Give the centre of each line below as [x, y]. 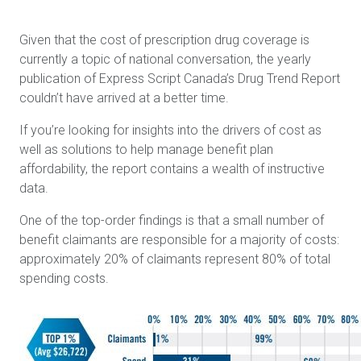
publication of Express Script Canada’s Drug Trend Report [180, 79]
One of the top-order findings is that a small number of [172, 220]
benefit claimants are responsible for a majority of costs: [179, 240]
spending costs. [64, 278]
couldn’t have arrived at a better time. [124, 98]
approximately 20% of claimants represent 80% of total [175, 259]
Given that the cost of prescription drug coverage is [164, 40]
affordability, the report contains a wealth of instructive [172, 169]
